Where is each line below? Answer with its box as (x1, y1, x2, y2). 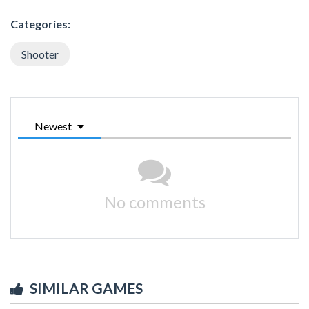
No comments (103, 191, 206, 212)
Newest (34, 119, 72, 132)
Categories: (10, 17, 70, 30)
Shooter (21, 47, 59, 61)
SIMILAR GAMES (30, 279, 143, 297)
